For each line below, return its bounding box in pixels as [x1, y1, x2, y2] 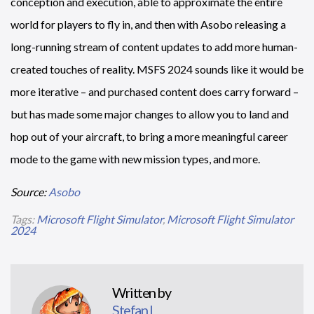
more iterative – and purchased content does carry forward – [11, 85, 299, 98]
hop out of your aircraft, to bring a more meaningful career [11, 130, 288, 143]
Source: [11, 185, 48, 198]
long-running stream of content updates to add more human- [11, 40, 298, 53]
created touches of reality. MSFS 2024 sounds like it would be [11, 62, 303, 76]
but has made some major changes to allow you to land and [11, 107, 289, 121]
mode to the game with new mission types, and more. [11, 152, 260, 165]
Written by [112, 284, 170, 301]
